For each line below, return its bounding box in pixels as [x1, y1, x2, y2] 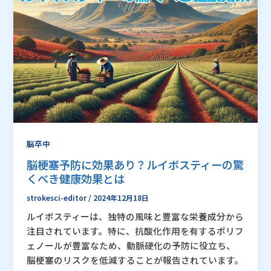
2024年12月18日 [93, 192, 149, 203]
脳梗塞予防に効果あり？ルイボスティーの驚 [27, 156, 244, 172]
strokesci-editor [27, 192, 89, 203]
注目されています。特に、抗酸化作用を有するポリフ [27, 224, 244, 238]
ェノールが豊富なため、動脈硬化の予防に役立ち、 [27, 239, 236, 252]
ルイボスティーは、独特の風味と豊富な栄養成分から [27, 210, 244, 223]
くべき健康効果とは [27, 170, 125, 186]
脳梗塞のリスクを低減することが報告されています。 [27, 253, 244, 267]
